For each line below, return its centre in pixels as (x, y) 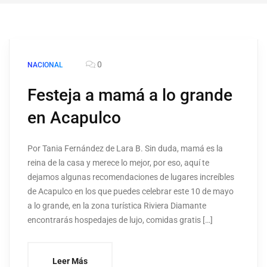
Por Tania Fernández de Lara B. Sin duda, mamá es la (125, 149)
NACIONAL (45, 65)
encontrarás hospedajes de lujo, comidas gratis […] (120, 220)
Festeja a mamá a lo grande (130, 95)
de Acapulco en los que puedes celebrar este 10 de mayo (131, 192)
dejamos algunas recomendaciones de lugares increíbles (131, 177)
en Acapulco (74, 118)
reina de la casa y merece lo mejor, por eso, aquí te (118, 163)
